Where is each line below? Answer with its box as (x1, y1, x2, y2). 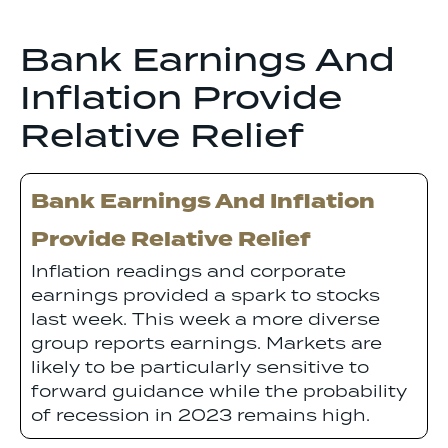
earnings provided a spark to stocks (31, 283, 380, 310)
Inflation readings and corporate (31, 259, 346, 286)
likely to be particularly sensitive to (31, 355, 369, 382)
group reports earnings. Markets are (31, 331, 382, 358)
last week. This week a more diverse (31, 307, 380, 334)
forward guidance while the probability (31, 379, 407, 406)
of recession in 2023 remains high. (31, 403, 370, 430)
